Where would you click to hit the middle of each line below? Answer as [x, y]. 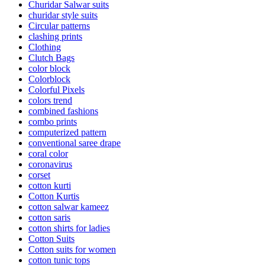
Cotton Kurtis [54, 196]
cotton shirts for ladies [69, 228]
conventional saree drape [75, 143]
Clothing [45, 47]
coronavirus [50, 164]
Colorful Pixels [56, 89]
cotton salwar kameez [69, 206]
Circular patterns [59, 25]
